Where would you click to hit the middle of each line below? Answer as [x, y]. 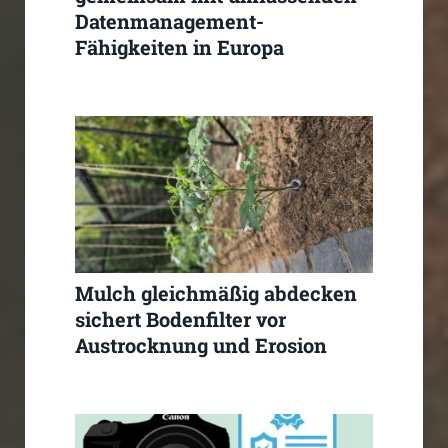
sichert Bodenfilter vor [180, 318]
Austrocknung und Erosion [201, 344]
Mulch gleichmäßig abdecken [216, 292]
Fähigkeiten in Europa [179, 46]
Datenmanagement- [169, 20]
